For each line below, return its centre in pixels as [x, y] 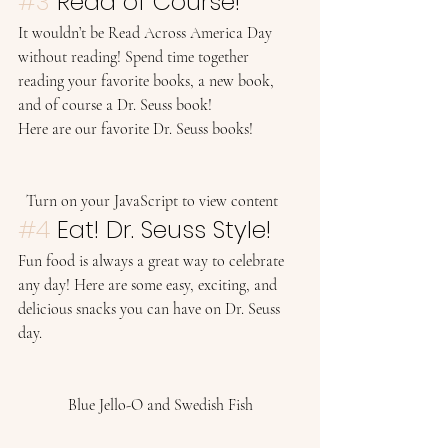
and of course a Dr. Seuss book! [119, 105]
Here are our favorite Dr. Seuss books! [137, 129]
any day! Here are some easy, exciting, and [149, 285]
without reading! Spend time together [135, 57]
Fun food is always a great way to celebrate [153, 261]
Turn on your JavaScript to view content [160, 201]
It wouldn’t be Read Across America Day [147, 33]
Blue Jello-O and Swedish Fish [160, 405]
